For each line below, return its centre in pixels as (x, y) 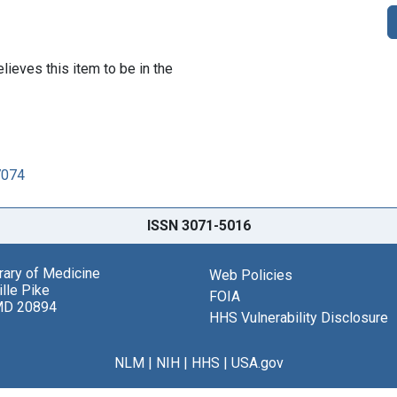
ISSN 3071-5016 (198, 225)
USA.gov (257, 362)
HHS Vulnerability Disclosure (299, 317)
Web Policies (251, 275)
